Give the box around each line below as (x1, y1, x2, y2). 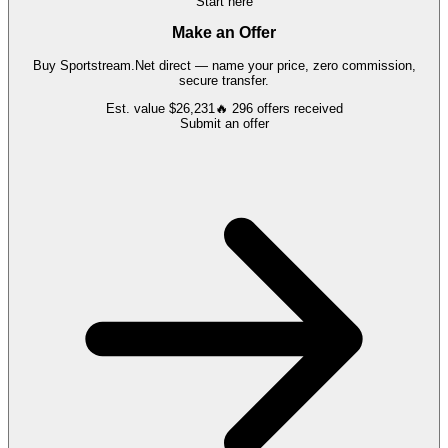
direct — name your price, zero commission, (154, 58, 416, 74)
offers (256, 101, 290, 117)
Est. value (105, 101, 169, 117)
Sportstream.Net (59, 58, 155, 74)
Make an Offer (172, 24, 276, 42)
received (289, 101, 343, 117)
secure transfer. (179, 73, 269, 89)
